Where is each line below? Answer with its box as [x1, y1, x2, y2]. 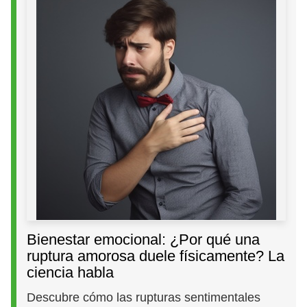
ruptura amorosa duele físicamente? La [27, 247, 285, 265]
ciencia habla [27, 263, 114, 281]
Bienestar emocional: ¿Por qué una [27, 230, 260, 248]
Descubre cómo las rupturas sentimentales [27, 290, 261, 304]
